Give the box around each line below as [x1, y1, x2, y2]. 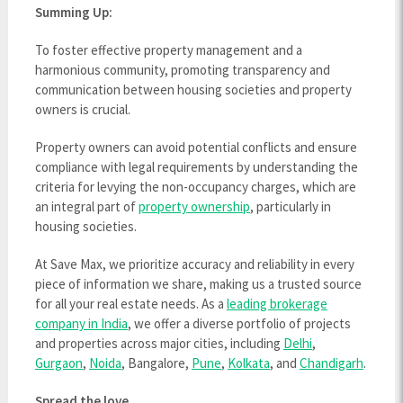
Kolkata [227, 354, 270, 372]
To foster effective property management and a [34, 40, 302, 58]
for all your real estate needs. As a [34, 294, 227, 312]
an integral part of [34, 197, 139, 215]
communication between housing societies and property [34, 80, 352, 98]
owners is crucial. [34, 100, 130, 118]
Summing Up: [34, 3, 112, 21]
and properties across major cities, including [34, 334, 283, 352]
